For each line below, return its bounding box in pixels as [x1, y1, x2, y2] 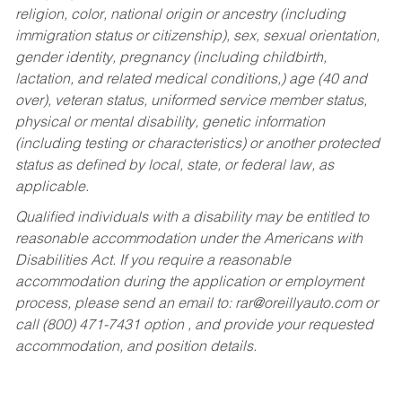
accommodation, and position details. [14, 339, 257, 354]
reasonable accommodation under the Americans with [14, 232, 363, 247]
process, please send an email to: [14, 296, 235, 311]
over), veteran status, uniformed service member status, [14, 94, 367, 109]
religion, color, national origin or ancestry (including [14, 8, 345, 23]
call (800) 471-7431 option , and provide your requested [14, 318, 373, 333]
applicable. [14, 180, 89, 196]
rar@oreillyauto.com [234, 296, 362, 311]
